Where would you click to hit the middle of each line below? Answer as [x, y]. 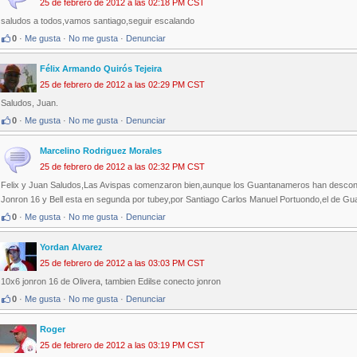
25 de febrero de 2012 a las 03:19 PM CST [122, 345]
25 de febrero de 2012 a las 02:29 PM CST [122, 85]
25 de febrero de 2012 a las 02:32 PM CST [122, 167]
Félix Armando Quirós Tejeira [101, 69]
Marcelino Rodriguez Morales [101, 151]
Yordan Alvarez [71, 247]
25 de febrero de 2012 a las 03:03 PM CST [122, 263]
